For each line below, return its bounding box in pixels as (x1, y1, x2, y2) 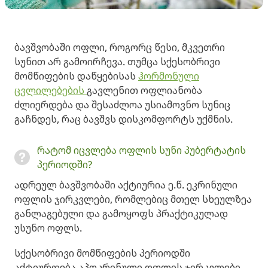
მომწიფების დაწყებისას (14, 69, 138, 83)
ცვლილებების (14, 84, 87, 97)
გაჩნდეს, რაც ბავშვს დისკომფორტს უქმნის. (14, 112, 233, 126)
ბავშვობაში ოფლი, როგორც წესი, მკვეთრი (14, 41, 225, 54)
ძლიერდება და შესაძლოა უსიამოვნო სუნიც (14, 98, 230, 111)
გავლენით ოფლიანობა (87, 84, 202, 97)
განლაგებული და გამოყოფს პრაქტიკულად (14, 207, 228, 220)
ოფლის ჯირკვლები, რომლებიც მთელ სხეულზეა (14, 193, 252, 206)
